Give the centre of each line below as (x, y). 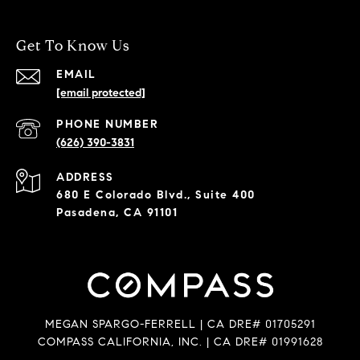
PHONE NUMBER (107, 124)
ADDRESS (85, 177)
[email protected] (101, 92)
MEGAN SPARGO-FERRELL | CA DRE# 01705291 (180, 324)
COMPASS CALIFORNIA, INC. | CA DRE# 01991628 (180, 342)
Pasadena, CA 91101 (117, 212)
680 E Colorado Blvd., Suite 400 (156, 194)
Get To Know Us (73, 45)
